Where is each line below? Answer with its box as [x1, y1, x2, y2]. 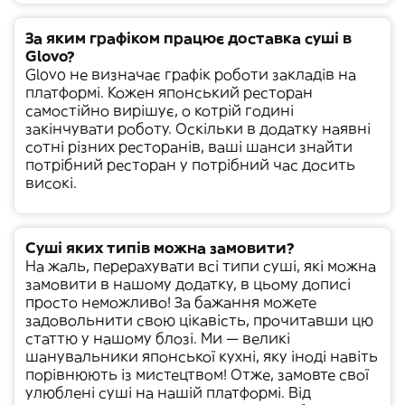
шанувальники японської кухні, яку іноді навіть [25, 347, 378, 365]
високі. [25, 174, 77, 192]
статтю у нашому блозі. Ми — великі [25, 329, 290, 347]
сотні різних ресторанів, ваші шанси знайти [25, 137, 353, 155]
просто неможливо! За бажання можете [25, 293, 316, 311]
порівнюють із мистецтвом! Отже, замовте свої [25, 365, 369, 383]
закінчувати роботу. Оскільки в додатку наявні [25, 119, 371, 137]
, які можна [297, 257, 376, 275]
